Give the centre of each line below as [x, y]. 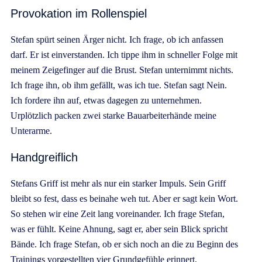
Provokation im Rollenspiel [79, 13]
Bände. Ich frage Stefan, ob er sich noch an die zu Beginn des [124, 244]
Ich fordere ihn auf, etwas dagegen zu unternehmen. [106, 100]
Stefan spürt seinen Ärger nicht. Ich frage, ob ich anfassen [117, 39]
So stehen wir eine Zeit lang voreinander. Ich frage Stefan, [118, 213]
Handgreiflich [44, 157]
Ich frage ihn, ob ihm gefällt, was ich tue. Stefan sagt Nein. [119, 85]
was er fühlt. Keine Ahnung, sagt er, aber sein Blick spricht [119, 229]
